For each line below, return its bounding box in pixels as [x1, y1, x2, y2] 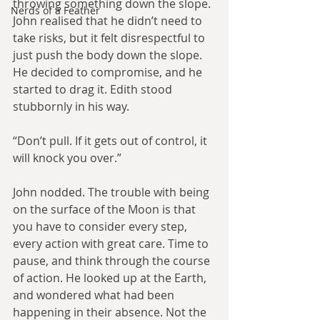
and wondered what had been [13, 287, 177, 303]
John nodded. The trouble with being [13, 184, 212, 200]
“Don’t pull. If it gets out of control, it [13, 133, 210, 149]
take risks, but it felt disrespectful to [13, 30, 208, 46]
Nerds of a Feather [11, 4, 100, 17]
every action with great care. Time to [13, 236, 211, 251]
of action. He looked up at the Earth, [13, 270, 209, 286]
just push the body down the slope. [13, 47, 205, 63]
